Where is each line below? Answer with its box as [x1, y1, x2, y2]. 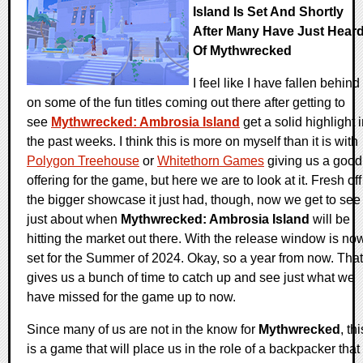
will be [310, 212, 350, 227]
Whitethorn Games [157, 154, 264, 169]
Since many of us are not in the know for [27, 322, 258, 337]
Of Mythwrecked [193, 44, 292, 58]
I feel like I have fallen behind [193, 76, 360, 91]
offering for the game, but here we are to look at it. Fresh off [27, 173, 361, 188]
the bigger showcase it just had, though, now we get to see [27, 193, 361, 207]
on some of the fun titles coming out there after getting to [27, 96, 345, 110]
